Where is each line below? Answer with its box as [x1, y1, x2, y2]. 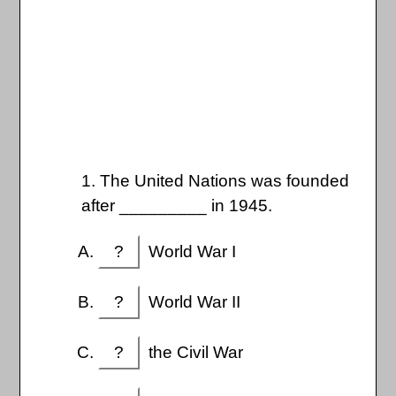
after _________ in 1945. [81, 195, 273, 215]
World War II [140, 293, 241, 312]
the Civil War [140, 343, 244, 362]
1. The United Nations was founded [81, 171, 350, 190]
